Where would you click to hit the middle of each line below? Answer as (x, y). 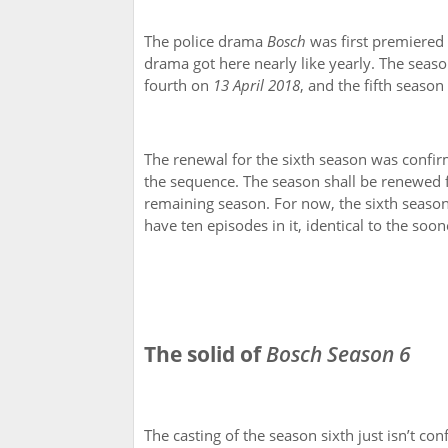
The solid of (205, 354)
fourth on (178, 85)
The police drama (205, 41)
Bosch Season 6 (338, 354)
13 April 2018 (256, 85)
